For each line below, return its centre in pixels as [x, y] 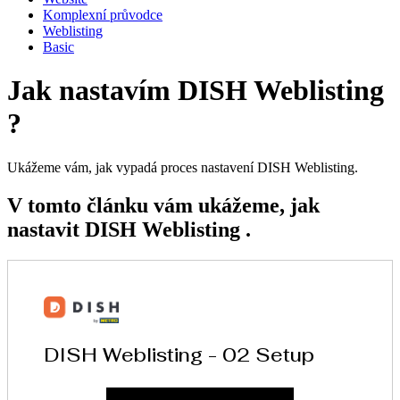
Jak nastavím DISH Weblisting [196, 91]
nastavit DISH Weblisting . [129, 229]
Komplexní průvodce [103, 15]
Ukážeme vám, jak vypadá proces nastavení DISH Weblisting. [183, 167]
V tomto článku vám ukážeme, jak [163, 205]
